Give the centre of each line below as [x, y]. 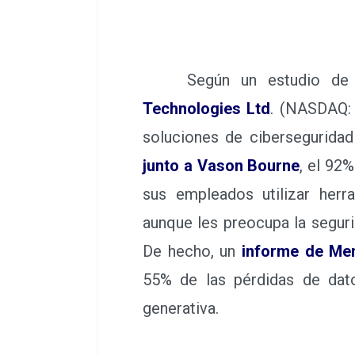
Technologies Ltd [207, 108]
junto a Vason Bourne [221, 165]
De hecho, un [193, 251]
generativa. [181, 308]
